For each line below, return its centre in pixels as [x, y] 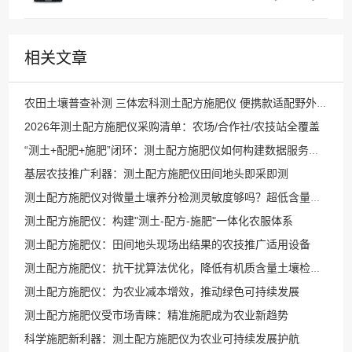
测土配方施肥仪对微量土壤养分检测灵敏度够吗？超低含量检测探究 [315, 198]
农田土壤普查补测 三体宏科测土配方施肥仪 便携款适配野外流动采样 [322, 104]
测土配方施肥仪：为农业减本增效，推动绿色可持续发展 [162, 291]
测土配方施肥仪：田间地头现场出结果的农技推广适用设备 [168, 244]
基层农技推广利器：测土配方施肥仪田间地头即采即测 [157, 174]
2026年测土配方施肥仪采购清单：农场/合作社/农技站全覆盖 [172, 126]
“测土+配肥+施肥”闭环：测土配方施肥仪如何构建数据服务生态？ [314, 151]
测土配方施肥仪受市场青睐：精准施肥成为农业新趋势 [157, 315]
